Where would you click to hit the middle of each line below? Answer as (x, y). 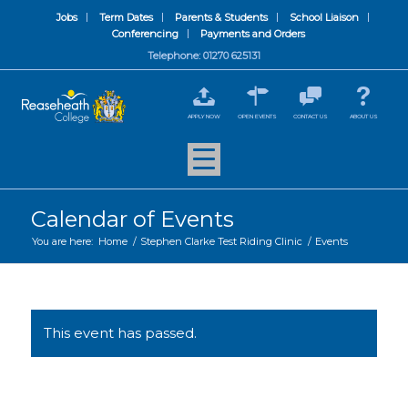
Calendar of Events (132, 219)
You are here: (62, 241)
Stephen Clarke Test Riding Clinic (221, 241)
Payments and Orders (252, 34)
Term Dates (127, 17)
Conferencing (145, 34)
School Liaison (325, 17)
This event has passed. (120, 333)
